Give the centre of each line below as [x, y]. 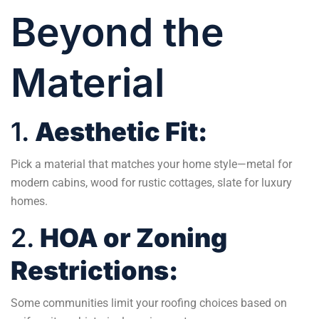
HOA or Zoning [134, 237]
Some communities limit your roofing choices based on [149, 303]
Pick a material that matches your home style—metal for [151, 164]
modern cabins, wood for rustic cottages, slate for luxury [151, 182]
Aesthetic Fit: [121, 131]
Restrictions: [94, 270]
